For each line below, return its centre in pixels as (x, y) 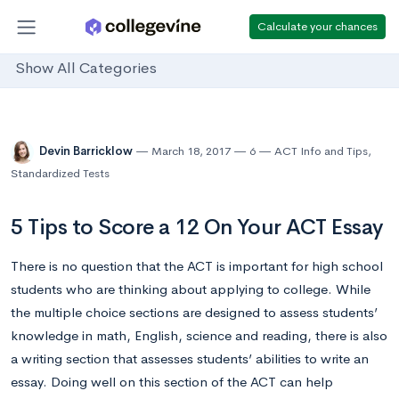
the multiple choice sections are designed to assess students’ (194, 312)
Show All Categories (86, 69)
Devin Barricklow (87, 151)
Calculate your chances (318, 26)
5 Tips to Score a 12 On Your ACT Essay (197, 227)
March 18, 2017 (191, 151)
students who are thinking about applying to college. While (191, 289)
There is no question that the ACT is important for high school (197, 266)
